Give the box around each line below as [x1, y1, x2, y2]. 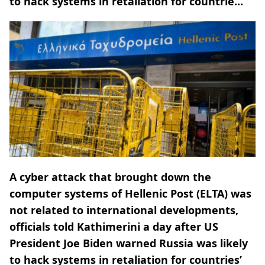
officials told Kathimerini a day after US [9, 219, 218, 234]
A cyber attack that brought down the [9, 169, 211, 184]
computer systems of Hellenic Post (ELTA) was [9, 186, 251, 201]
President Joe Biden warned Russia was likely [9, 235, 248, 250]
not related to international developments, [9, 202, 238, 217]
